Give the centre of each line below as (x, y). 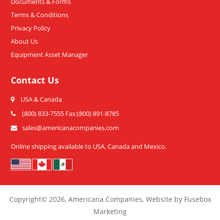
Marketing (110, 211)
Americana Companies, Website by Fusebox (139, 199)
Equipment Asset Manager (49, 54)
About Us (24, 41)
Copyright (25, 199)
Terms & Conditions (40, 14)
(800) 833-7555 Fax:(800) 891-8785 (70, 113)
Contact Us (35, 80)
